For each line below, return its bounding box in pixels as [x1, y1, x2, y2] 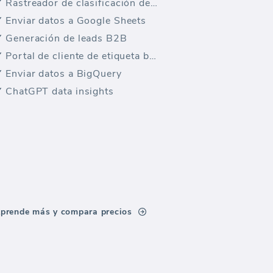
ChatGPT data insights [5, 85, 114, 98]
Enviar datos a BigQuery [5, 67, 122, 80]
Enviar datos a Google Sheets [5, 14, 147, 27]
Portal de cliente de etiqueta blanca [149, 49, 156, 63]
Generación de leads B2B [5, 32, 127, 45]
